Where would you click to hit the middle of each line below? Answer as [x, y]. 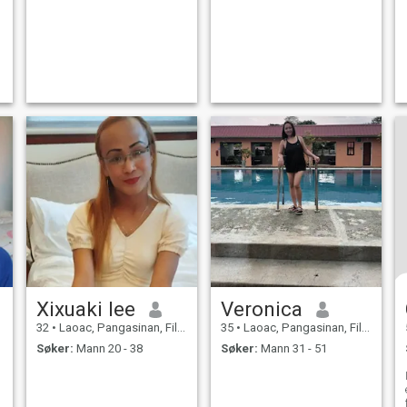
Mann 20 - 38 [108, 348]
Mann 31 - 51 [292, 348]
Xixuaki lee [85, 309]
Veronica [261, 309]
